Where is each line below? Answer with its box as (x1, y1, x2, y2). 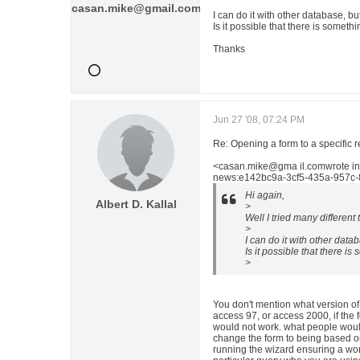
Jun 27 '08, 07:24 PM (213, 114, 305, 125)
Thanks (213, 43, 245, 55)
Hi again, (245, 190, 284, 201)
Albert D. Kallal (95, 198, 177, 211)
